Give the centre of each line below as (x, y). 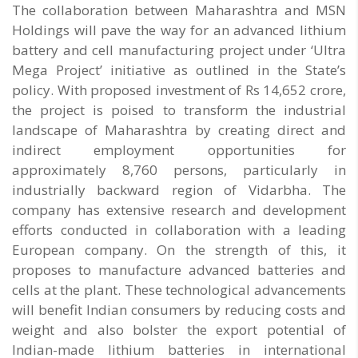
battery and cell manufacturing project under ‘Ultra (179, 50)
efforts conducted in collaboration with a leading (179, 230)
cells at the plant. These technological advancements (179, 290)
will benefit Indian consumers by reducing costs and (179, 310)
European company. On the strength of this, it (179, 250)
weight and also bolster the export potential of (179, 330)
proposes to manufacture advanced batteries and (179, 270)
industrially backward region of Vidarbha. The (179, 190)
